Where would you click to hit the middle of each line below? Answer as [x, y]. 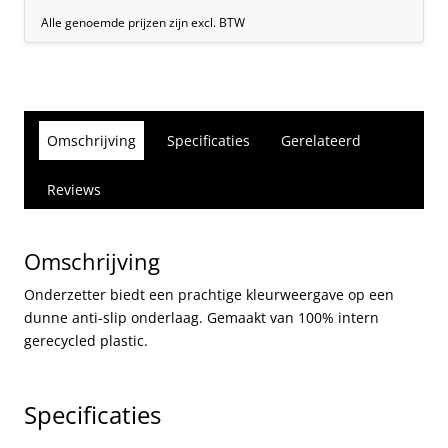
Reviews [74, 190]
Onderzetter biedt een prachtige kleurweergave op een [209, 295]
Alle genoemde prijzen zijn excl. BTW [143, 23]
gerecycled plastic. [86, 341]
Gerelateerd [321, 141]
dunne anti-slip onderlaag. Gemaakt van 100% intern [201, 318]
